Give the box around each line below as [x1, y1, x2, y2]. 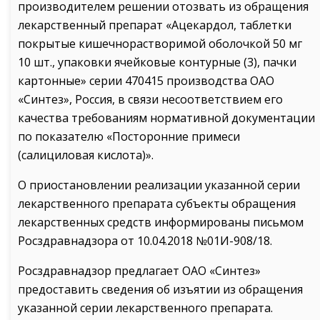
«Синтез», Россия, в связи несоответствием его [18, 91, 283, 107]
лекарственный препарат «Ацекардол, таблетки [18, 17, 291, 33]
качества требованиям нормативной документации [18, 110, 315, 126]
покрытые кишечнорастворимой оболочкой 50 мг [18, 36, 302, 51]
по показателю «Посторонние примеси [18, 129, 240, 144]
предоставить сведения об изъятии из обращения [18, 281, 303, 297]
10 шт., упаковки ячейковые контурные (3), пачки [18, 54, 296, 70]
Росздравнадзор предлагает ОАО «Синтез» [18, 263, 261, 279]
